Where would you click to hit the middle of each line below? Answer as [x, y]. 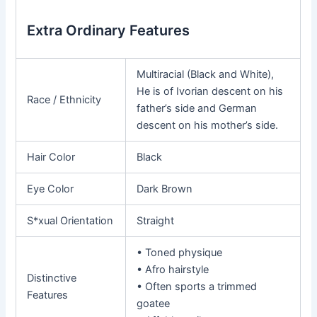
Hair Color [51, 157]
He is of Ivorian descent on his [210, 91]
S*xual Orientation [70, 220]
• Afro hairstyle [173, 269]
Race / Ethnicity [64, 99]
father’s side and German [197, 108]
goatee [154, 303]
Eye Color [51, 189]
